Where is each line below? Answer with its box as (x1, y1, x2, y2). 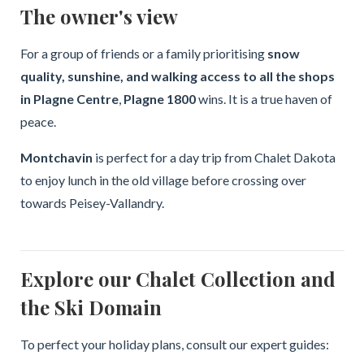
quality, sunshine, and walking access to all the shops (19, 67, 335, 84)
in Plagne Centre (19, 90, 119, 106)
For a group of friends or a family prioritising (19, 45, 267, 61)
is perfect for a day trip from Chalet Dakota (92, 149, 336, 165)
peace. (19, 113, 56, 129)
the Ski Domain (19, 293, 162, 320)
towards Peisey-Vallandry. (19, 194, 164, 210)
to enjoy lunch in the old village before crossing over (19, 171, 306, 188)
